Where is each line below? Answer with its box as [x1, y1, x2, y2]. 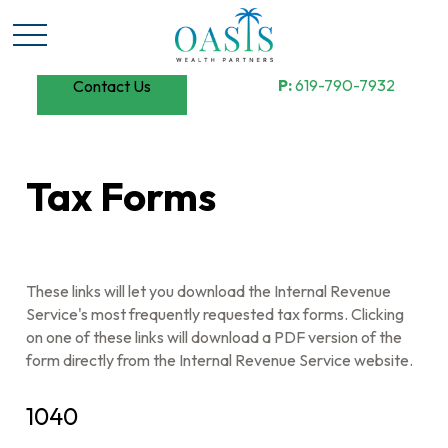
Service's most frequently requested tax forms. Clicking [26, 304, 405, 324]
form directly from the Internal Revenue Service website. [26, 350, 414, 370]
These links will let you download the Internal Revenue [26, 281, 392, 301]
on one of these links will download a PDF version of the [26, 327, 403, 347]
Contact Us [73, 76, 151, 96]
